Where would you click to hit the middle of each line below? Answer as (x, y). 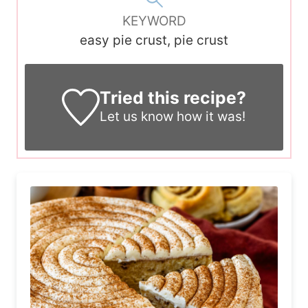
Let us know (137, 117)
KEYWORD (154, 21)
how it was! (210, 117)
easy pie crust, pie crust (154, 41)
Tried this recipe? (173, 98)
